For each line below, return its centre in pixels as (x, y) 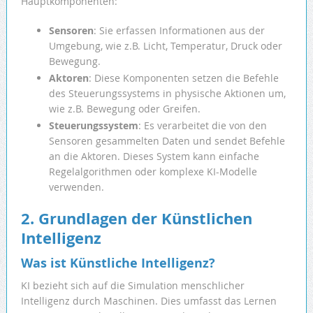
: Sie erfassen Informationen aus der (179, 31)
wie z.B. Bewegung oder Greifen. (124, 109)
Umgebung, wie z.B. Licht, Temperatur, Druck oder (165, 46)
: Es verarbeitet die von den (202, 126)
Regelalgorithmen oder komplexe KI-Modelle (153, 172)
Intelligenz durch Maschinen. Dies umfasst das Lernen (148, 301)
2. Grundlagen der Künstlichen (136, 219)
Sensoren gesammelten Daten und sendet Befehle (167, 141)
